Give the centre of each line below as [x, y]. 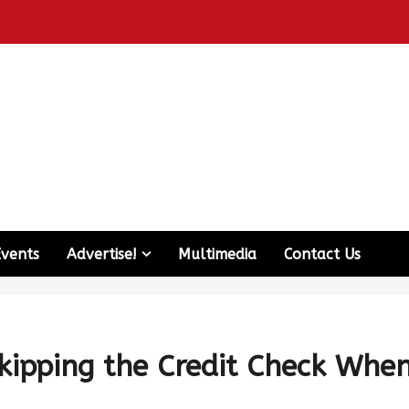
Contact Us [322, 254]
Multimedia [217, 254]
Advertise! [102, 254]
